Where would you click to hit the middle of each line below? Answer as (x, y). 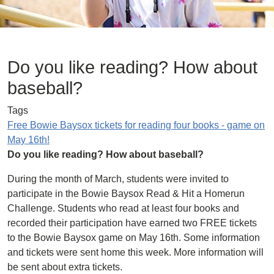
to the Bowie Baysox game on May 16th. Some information (134, 238)
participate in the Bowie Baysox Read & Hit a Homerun (126, 194)
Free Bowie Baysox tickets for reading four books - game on (136, 125)
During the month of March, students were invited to (118, 179)
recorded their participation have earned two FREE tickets (132, 223)
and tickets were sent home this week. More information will (135, 252)
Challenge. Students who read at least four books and (123, 208)
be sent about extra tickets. (65, 267)
